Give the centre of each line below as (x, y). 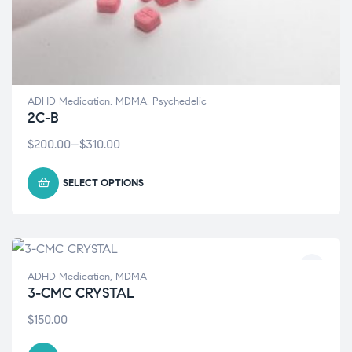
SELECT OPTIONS (103, 183)
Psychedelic (180, 102)
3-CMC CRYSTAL (81, 293)
